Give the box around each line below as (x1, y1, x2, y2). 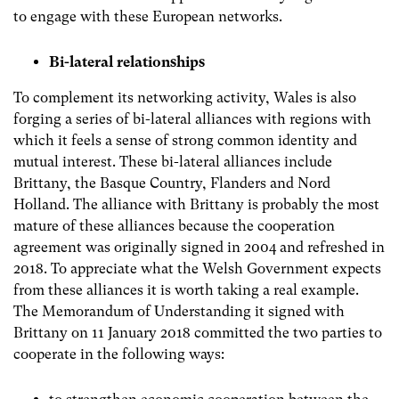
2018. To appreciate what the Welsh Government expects (13, 259, 381, 277)
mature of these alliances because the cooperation (13, 216, 335, 234)
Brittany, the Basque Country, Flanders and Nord (13, 174, 330, 191)
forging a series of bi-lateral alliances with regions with (13, 110, 371, 127)
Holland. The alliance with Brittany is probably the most (13, 195, 379, 213)
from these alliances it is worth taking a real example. (13, 281, 359, 298)
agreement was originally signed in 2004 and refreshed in (13, 238, 385, 256)
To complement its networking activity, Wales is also (13, 88, 356, 106)
